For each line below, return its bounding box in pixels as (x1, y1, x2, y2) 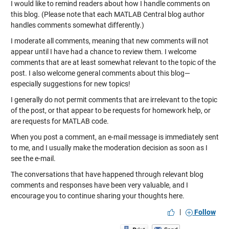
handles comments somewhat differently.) (10, 20, 144, 29)
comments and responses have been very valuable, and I (10, 180, 188, 189)
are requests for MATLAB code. (10, 117, 109, 125)
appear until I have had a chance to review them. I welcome (10, 47, 196, 56)
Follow (194, 208, 216, 216)
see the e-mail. (10, 154, 56, 163)
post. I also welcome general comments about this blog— (10, 68, 190, 77)
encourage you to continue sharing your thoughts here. (10, 191, 185, 200)
